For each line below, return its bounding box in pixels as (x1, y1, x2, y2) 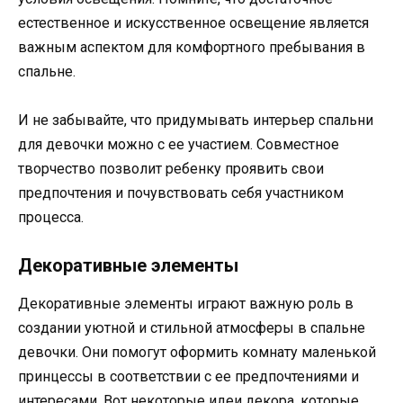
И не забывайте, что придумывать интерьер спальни (18, 112, 373, 130)
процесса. (18, 209, 84, 227)
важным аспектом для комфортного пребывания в (18, 39, 365, 57)
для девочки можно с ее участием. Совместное (18, 136, 339, 154)
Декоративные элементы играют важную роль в (18, 295, 354, 313)
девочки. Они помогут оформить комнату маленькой (18, 344, 376, 362)
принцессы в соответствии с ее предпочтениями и (18, 368, 359, 386)
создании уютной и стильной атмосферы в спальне (18, 319, 365, 337)
